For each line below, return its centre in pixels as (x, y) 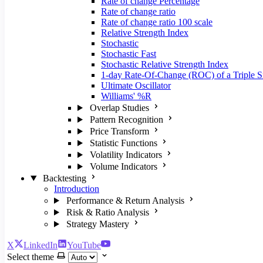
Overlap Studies (119, 108)
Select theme (31, 257)
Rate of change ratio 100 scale (157, 22)
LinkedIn (41, 245)
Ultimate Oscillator (136, 85)
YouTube (84, 245)
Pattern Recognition (126, 119)
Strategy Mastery (97, 224)
